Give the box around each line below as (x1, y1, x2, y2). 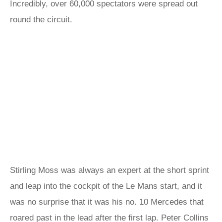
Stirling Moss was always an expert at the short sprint (10, 166, 209, 175)
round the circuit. (10, 15, 72, 24)
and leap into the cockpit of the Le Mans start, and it (10, 181, 202, 191)
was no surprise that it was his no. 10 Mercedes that (10, 197, 204, 207)
